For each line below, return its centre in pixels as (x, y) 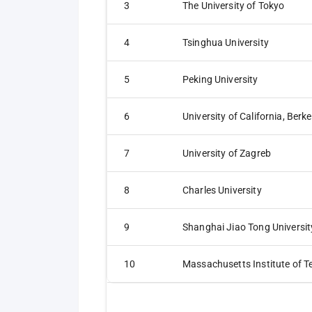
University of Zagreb (227, 153)
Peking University (220, 79)
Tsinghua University (226, 42)
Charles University (222, 190)
